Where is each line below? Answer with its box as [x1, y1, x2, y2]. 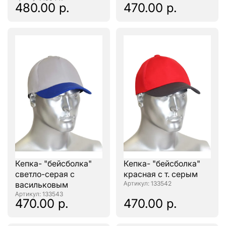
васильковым [15, 180, 68, 190]
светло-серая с [15, 169, 75, 180]
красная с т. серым [124, 169, 198, 180]
